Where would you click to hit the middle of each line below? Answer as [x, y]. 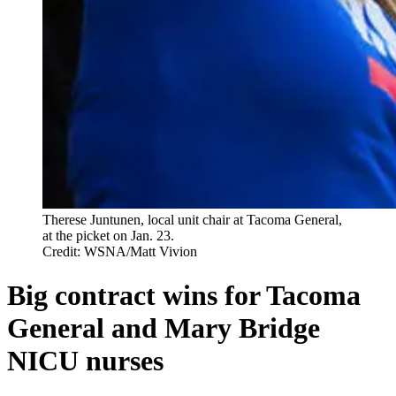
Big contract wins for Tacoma [184, 295]
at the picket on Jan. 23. [108, 236]
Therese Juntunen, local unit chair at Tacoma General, [192, 220]
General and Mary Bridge [164, 327]
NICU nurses [85, 360]
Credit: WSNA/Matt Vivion [120, 252]
